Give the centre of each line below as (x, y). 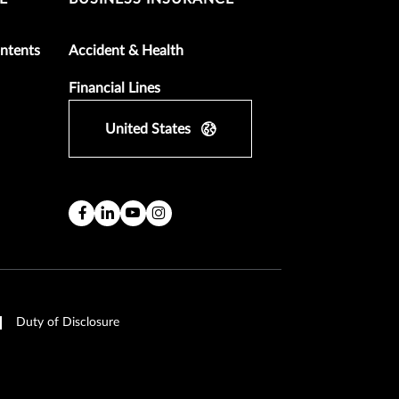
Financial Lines (115, 88)
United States (148, 129)
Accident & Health (126, 50)
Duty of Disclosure (68, 322)
